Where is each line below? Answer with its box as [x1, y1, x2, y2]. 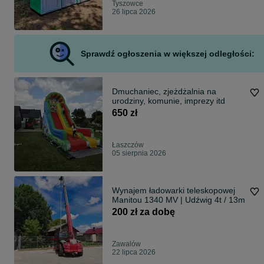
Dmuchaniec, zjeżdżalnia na [112, 87, 216, 97]
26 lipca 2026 [112, 8, 156, 16]
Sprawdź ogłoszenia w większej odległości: [80, 49, 255, 59]
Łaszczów [112, 141, 144, 150]
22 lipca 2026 [112, 248, 156, 257]
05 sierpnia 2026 [112, 149, 166, 158]
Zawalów [112, 240, 141, 249]
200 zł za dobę [112, 207, 175, 217]
